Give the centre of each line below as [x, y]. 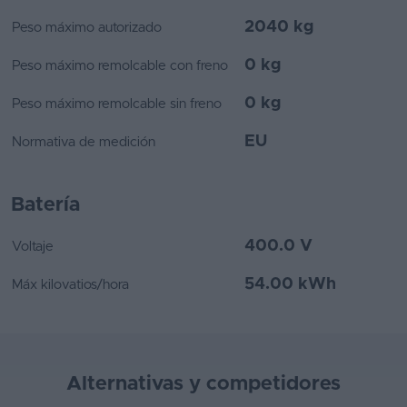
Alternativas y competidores [203, 384]
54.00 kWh [290, 284]
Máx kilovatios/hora [70, 285]
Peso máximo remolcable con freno [120, 66]
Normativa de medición [84, 142]
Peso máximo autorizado [87, 28]
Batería [45, 205]
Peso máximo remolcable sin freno [117, 104]
